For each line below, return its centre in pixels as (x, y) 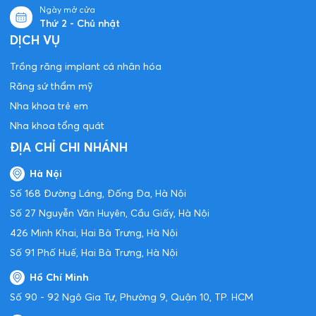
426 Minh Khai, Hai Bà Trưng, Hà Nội (94, 232)
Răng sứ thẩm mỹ (51, 86)
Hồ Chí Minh (59, 277)
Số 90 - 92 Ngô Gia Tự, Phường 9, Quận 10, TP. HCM (132, 297)
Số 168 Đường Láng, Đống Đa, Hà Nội (98, 193)
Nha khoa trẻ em (49, 105)
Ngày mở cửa (67, 9)
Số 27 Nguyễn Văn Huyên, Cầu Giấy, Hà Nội (110, 213)
